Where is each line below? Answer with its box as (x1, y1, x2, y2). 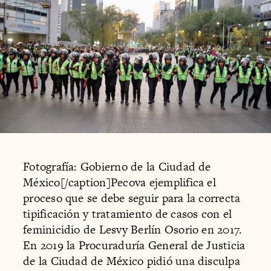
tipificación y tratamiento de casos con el (23, 205, 232, 222)
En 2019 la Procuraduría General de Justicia (23, 237, 246, 253)
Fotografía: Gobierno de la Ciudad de (23, 158, 211, 175)
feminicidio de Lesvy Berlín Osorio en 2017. (23, 221, 243, 238)
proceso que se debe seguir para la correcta (23, 189, 241, 206)
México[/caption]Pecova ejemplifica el (23, 174, 216, 191)
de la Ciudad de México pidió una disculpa (23, 252, 240, 269)
